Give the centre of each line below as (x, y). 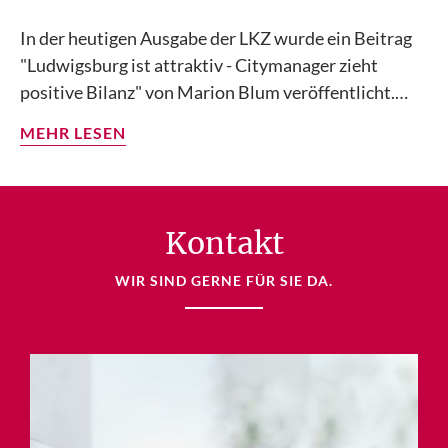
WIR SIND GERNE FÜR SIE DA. (224, 280)
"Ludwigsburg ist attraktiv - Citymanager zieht (199, 64)
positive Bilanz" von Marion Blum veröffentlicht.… (214, 91)
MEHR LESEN (73, 132)
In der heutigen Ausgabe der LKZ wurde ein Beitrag (216, 37)
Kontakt (224, 242)
